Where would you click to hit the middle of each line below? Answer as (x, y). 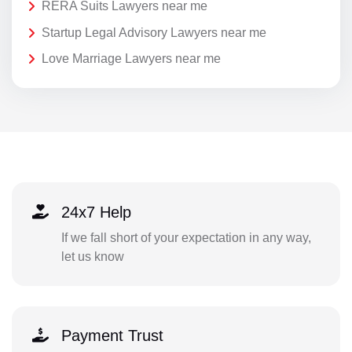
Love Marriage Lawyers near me (131, 59)
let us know (92, 256)
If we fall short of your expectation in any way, (186, 237)
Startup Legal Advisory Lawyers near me (154, 32)
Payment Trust (112, 336)
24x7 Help (96, 212)
